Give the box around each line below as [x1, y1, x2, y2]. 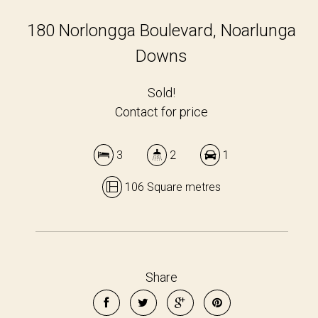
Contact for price [115, 104, 209, 119]
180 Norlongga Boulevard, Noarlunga [27, 21, 297, 40]
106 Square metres [122, 180, 221, 194]
